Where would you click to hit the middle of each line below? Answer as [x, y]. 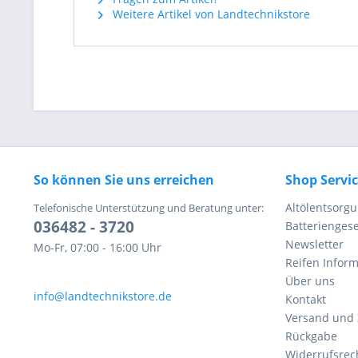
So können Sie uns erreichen [124, 180]
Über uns [310, 281]
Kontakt [306, 299]
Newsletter [314, 244]
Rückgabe [311, 336]
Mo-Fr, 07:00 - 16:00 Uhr [97, 247]
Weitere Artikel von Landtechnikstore [210, 14]
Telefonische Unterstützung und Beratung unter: [149, 208]
